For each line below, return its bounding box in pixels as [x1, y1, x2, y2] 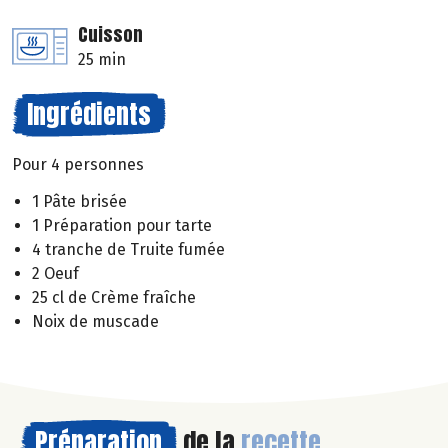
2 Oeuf [32, 263, 79, 283]
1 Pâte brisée [32, 191, 127, 211]
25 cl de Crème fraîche [32, 287, 196, 307]
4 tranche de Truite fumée [32, 239, 225, 259]
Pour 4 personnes [12, 154, 144, 174]
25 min [78, 49, 126, 69]
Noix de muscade [32, 311, 159, 331]
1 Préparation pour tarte [32, 215, 212, 235]
